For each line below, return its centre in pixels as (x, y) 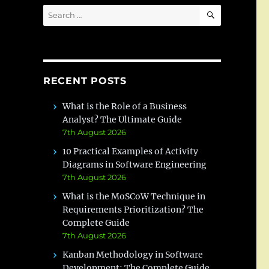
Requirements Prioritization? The (133, 210)
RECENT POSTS (85, 81)
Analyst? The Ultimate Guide (122, 119)
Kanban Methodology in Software (133, 255)
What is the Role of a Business (125, 106)
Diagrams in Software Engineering (135, 165)
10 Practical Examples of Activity (131, 151)
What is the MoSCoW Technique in (134, 196)
